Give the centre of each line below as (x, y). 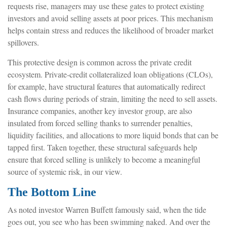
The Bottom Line (52, 192)
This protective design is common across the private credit (100, 62)
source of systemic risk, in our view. (65, 171)
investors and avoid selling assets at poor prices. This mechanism (110, 18)
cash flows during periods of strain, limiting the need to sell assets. (112, 98)
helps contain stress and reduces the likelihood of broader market (110, 30)
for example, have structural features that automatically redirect (106, 86)
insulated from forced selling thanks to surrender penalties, (100, 123)
